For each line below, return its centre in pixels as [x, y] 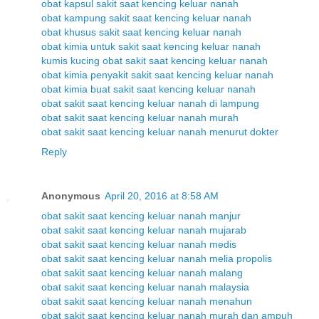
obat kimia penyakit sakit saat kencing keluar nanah [157, 74]
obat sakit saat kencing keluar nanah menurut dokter [160, 131]
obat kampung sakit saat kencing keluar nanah [146, 17]
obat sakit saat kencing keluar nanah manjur [141, 215]
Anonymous [71, 195]
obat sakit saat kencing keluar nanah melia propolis [157, 258]
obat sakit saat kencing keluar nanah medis [139, 244]
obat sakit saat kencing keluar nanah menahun [147, 301]
